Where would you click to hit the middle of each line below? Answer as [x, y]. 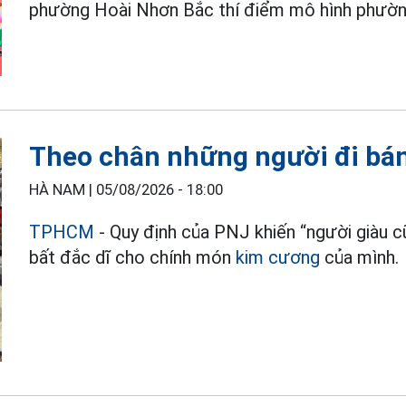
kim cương [278, 257]
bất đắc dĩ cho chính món [133, 257]
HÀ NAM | [63, 189]
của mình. [360, 257]
